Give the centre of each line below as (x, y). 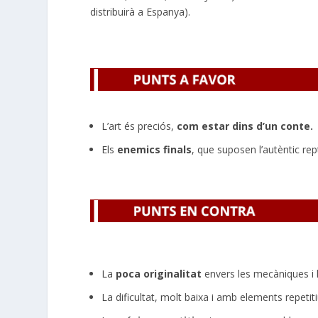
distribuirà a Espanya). (141, 11)
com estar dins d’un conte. (245, 126)
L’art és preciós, (139, 126)
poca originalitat (158, 274)
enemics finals (155, 149)
